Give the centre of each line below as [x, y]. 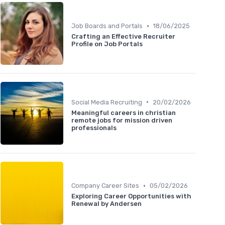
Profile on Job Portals [107, 44]
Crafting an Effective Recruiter [123, 37]
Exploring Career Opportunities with [131, 196]
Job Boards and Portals [107, 26]
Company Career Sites [105, 186]
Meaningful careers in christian [124, 113]
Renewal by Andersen [106, 204]
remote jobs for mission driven [122, 120]
